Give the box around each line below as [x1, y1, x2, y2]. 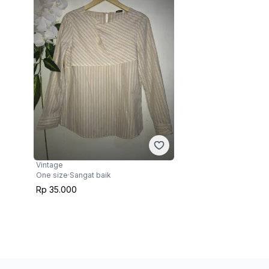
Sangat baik [70, 170, 111, 180]
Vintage [36, 160, 63, 169]
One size [36, 170, 68, 180]
